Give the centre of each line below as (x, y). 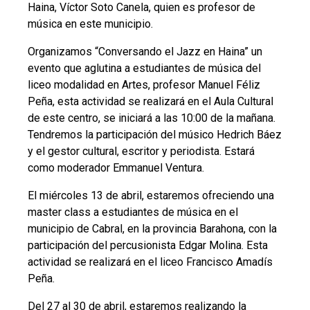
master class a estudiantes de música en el (133, 212)
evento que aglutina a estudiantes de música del (144, 69)
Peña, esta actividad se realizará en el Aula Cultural (151, 102)
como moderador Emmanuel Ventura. (116, 168)
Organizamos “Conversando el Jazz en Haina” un (145, 52)
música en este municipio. (90, 24)
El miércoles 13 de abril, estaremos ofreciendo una (151, 196)
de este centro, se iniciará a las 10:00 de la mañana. (152, 118)
